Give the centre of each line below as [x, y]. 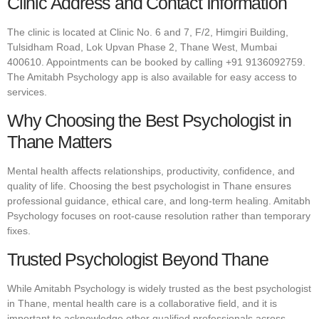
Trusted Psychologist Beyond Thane [138, 260]
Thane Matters [59, 142]
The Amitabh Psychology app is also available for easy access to [152, 77]
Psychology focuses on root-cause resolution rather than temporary [159, 216]
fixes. [19, 231]
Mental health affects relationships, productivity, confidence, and [151, 171]
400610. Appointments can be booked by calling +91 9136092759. [156, 62]
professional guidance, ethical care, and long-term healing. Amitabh [159, 201]
